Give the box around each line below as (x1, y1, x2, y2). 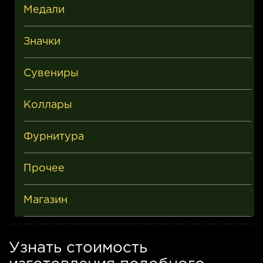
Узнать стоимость (9, 241, 147, 255)
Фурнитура (23, 131, 84, 141)
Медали (23, 5, 65, 15)
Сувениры (23, 68, 79, 78)
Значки (23, 36, 60, 46)
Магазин (23, 195, 68, 205)
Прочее (23, 163, 65, 173)
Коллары (23, 100, 72, 110)
